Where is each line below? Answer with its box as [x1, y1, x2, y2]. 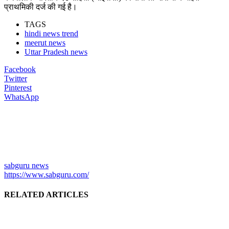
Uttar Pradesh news [25, 47, 87, 56]
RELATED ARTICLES [4, 190, 88, 199]
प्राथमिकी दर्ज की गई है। [4, 2, 77, 11]
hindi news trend [25, 29, 78, 38]
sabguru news [4, 161, 49, 170]
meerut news [25, 38, 65, 47]
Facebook [4, 64, 36, 74]
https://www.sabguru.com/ [4, 170, 89, 179]
